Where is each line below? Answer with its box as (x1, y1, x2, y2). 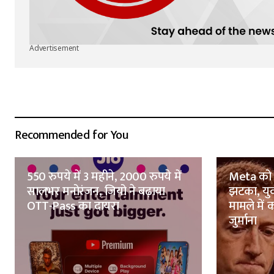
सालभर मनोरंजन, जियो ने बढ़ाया (27, 181, 166, 202)
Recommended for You (15, 125, 128, 146)
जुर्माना (229, 210, 257, 232)
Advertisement (29, 44, 79, 54)
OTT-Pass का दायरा (27, 196, 119, 217)
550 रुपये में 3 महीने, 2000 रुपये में (27, 166, 182, 188)
